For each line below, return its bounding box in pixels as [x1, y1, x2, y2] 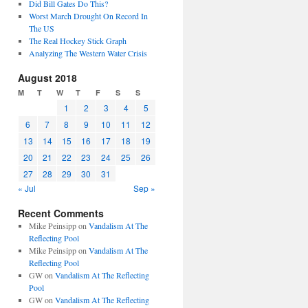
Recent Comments [18, 206, 104, 220]
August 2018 [18, 71, 77, 85]
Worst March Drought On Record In [28, 10, 148, 21]
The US [28, 23, 54, 34]
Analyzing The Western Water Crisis [28, 47, 147, 58]
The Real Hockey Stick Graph [28, 35, 126, 46]
